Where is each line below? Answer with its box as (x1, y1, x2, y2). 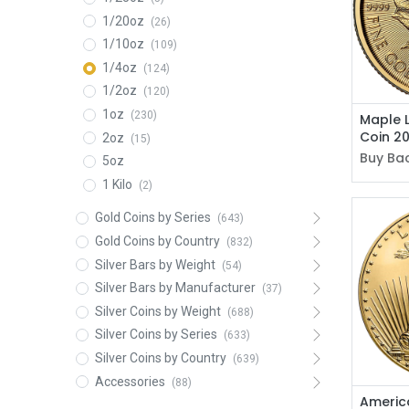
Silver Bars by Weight (94, 257, 215, 272)
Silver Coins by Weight (94, 303, 221, 319)
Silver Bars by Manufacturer (94, 280, 256, 296)
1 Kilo (101, 176, 132, 192)
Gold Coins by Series (94, 210, 211, 225)
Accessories (94, 373, 165, 389)
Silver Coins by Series (94, 327, 217, 342)
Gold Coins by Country (94, 234, 220, 249)
